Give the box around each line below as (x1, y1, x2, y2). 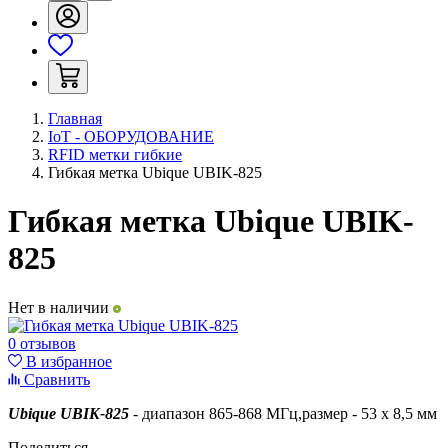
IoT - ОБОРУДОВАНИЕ (48, 128, 214, 145)
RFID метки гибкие (48, 146, 182, 163)
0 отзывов (8, 334, 76, 352)
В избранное (22, 352, 112, 370)
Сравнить (20, 370, 90, 388)
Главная (48, 110, 102, 127)
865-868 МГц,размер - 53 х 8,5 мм (209, 404, 437, 422)
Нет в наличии (8, 298, 113, 316)
